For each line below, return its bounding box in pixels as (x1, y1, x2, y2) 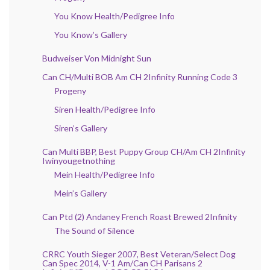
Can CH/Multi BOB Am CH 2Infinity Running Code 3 (42, 72, 237, 83)
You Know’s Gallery (54, 30, 127, 40)
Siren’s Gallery (54, 123, 107, 134)
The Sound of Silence (54, 225, 134, 236)
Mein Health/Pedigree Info (54, 169, 155, 180)
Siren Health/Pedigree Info (54, 104, 155, 115)
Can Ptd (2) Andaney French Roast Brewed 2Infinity (42, 212, 237, 222)
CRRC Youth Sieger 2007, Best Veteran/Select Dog (42, 249, 236, 260)
